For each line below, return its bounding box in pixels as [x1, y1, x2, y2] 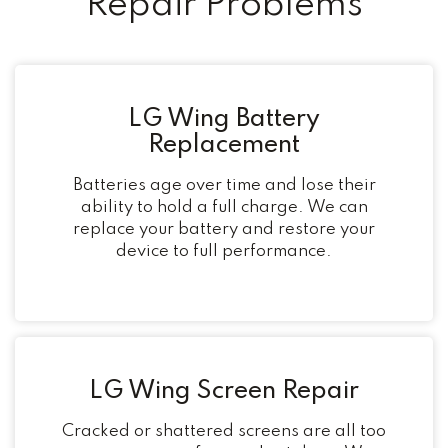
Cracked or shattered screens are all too [62, 423, 386, 441]
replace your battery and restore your [73, 220, 375, 238]
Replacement [148, 132, 300, 158]
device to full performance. [116, 242, 332, 260]
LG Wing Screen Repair [89, 379, 359, 405]
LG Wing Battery [128, 106, 320, 132]
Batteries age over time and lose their [72, 176, 376, 194]
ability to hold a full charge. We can [80, 198, 368, 216]
